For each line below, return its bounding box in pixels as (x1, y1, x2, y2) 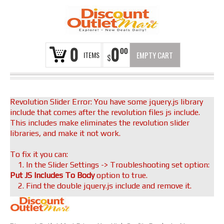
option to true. (94, 170, 147, 180)
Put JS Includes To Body (10, 170, 94, 180)
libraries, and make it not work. (10, 128, 120, 138)
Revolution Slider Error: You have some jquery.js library (10, 97, 203, 106)
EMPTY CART (136, 49, 173, 60)
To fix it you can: (10, 149, 68, 159)
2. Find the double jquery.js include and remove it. (10, 181, 191, 190)
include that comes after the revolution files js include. (10, 107, 200, 117)
